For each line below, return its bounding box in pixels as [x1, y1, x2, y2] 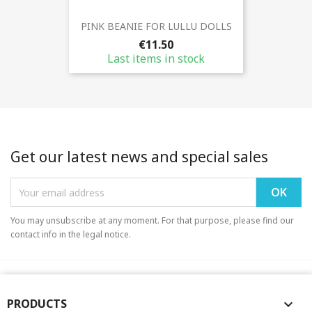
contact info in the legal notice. [10, 228, 131, 241]
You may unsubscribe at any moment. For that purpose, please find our [10, 214, 294, 227]
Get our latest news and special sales [10, 147, 268, 167]
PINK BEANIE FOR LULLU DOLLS [80, 19, 232, 33]
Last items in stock [107, 50, 205, 66]
